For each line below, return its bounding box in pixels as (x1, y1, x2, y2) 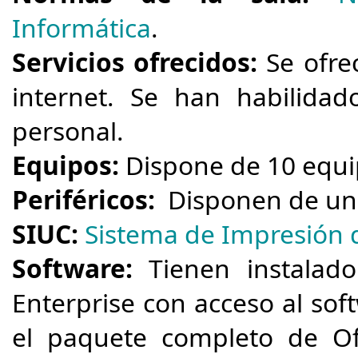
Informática (12, 10, 151, 45)
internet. (12, 79, 130, 113)
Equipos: (12, 148, 119, 182)
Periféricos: (12, 182, 155, 217)
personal (12, 113, 117, 148)
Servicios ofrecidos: (12, 45, 267, 79)
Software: (12, 251, 133, 285)
